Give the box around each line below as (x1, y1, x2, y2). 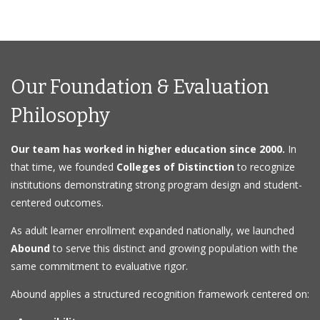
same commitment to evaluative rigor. (11, 259, 188, 273)
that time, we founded (11, 159, 116, 174)
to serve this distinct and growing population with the (50, 241, 298, 255)
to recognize (234, 159, 295, 174)
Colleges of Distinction (116, 159, 234, 174)
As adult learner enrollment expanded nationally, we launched (11, 223, 294, 237)
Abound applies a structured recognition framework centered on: (11, 286, 309, 301)
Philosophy (11, 104, 110, 127)
